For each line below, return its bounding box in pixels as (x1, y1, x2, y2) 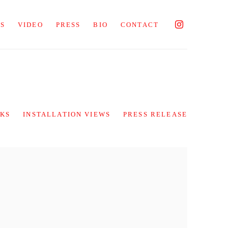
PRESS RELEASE (123, 110, 187, 118)
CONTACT (120, 20, 159, 28)
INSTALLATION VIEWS (23, 110, 111, 118)
